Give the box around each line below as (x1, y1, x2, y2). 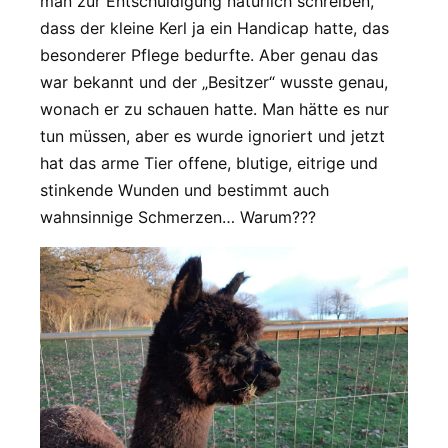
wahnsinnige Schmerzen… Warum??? (40, 206, 316, 227)
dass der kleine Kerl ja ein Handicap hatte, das (40, 17, 389, 38)
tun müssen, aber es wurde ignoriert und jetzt (40, 125, 385, 146)
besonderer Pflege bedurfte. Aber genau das (40, 44, 378, 65)
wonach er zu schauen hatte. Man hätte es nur (40, 98, 389, 119)
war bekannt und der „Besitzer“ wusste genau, (40, 71, 388, 92)
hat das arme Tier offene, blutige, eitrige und (40, 152, 378, 173)
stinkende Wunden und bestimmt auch (40, 179, 329, 200)
